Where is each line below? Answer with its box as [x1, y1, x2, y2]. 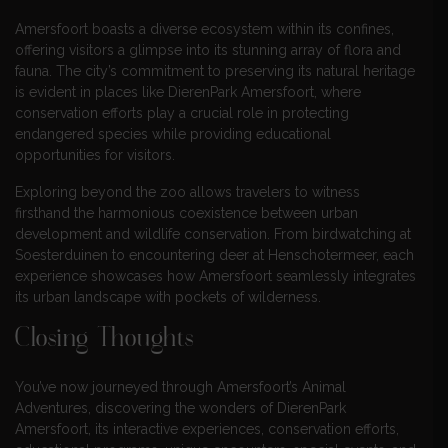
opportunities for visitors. [15, 146, 175, 163]
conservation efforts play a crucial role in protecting [15, 104, 349, 121]
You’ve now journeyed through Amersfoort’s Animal [15, 379, 346, 396]
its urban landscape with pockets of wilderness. [15, 288, 321, 305]
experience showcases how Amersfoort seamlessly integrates [15, 267, 416, 284]
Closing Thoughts [15, 326, 194, 355]
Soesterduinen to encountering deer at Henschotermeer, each [15, 246, 414, 263]
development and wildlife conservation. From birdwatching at [15, 225, 411, 242]
